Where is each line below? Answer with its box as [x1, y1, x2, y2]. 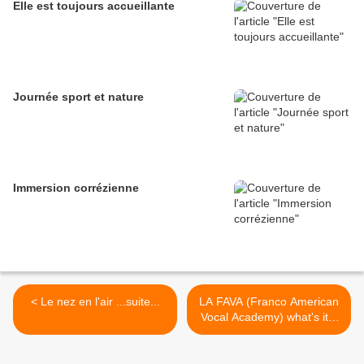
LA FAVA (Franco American [199, 295, 339, 309]
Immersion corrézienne [13, 181, 139, 195]
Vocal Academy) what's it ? [200, 310, 338, 324]
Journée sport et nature [13, 90, 144, 104]
